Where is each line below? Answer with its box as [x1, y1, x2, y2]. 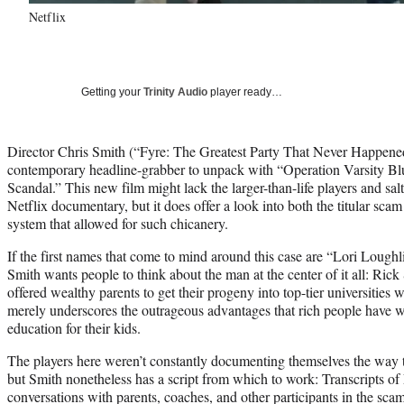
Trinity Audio [143, 85, 207, 98]
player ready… [207, 85, 282, 98]
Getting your [81, 85, 143, 98]
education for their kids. [7, 317, 141, 337]
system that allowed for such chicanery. [7, 213, 228, 233]
